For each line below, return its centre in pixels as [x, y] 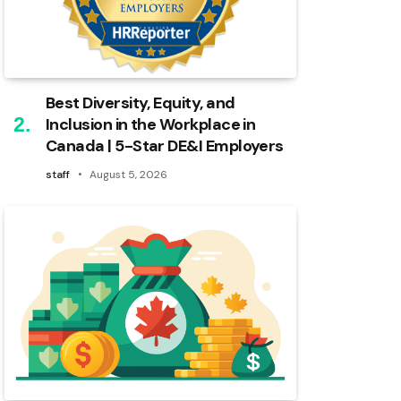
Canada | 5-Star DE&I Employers [165, 145]
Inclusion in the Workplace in [151, 124]
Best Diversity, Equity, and [141, 102]
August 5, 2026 [128, 174]
